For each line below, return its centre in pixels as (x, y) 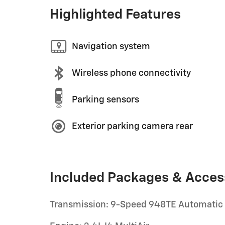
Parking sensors (105, 100)
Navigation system (111, 46)
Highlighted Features (115, 15)
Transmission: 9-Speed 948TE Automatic (136, 205)
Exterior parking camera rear (132, 126)
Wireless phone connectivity (131, 73)
